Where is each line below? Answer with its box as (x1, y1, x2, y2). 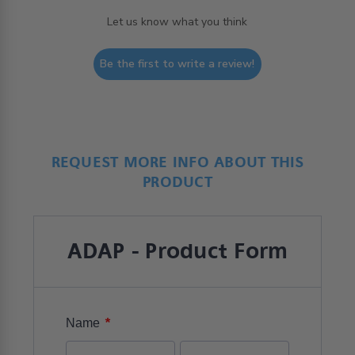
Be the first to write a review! (100, 56, 255, 72)
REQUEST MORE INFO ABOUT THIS (51, 152, 304, 171)
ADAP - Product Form (67, 238, 288, 265)
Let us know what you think (107, 13, 248, 29)
